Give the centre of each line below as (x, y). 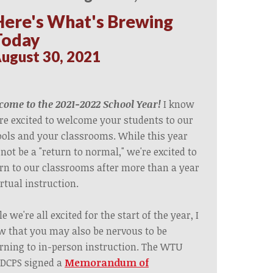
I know (179, 104)
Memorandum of (107, 262)
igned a (47, 262)
